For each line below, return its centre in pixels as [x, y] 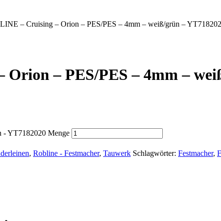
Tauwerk [117, 153]
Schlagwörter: [155, 153]
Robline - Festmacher [66, 153]
